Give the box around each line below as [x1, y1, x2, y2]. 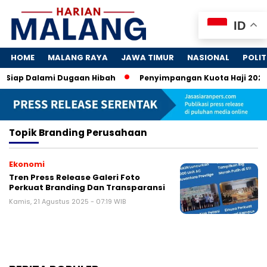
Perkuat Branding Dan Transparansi [9, 181, 165, 193]
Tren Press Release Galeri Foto [9, 171, 140, 183]
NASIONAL [187, 52, 229, 64]
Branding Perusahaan [39, 126, 147, 139]
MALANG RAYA [48, 52, 108, 64]
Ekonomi [9, 158, 45, 170]
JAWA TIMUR [121, 52, 174, 64]
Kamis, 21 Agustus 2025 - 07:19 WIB [9, 196, 126, 206]
